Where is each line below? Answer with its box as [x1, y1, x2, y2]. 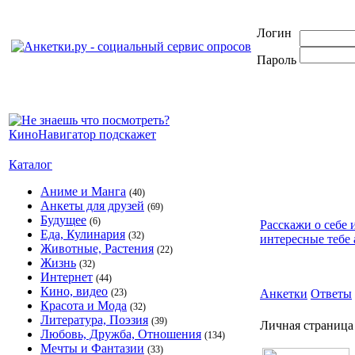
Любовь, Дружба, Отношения [40, 327, 201, 341]
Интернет [40, 270, 93, 284]
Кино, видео [40, 284, 108, 298]
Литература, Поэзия [40, 313, 148, 326]
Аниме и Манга [40, 185, 126, 198]
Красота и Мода [40, 299, 127, 312]
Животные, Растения [40, 242, 154, 255]
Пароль [257, 53, 296, 67]
